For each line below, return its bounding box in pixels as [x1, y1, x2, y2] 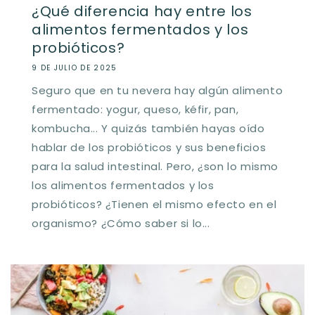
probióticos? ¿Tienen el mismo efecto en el [32, 196, 277, 212]
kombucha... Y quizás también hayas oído [32, 120, 265, 136]
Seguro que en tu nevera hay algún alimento [32, 82, 283, 98]
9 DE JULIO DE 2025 [32, 62, 117, 73]
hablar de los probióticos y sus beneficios [32, 139, 266, 155]
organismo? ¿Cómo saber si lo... [32, 215, 210, 231]
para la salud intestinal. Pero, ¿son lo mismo [32, 158, 279, 174]
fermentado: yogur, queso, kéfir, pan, [32, 101, 239, 117]
